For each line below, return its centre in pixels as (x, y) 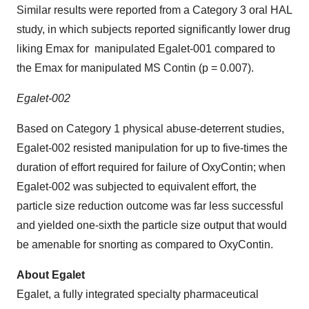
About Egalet (52, 275)
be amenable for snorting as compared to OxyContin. (145, 244)
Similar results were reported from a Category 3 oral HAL (154, 10)
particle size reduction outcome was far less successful (150, 206)
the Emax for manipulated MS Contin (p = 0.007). (135, 68)
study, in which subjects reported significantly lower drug (153, 29)
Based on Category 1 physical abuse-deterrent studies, (150, 128)
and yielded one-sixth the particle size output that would (152, 225)
